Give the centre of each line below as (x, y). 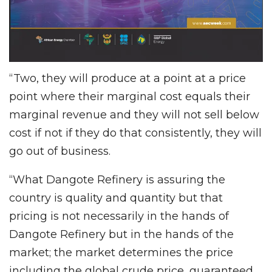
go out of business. (60, 151)
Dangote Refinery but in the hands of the (121, 235)
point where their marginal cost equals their (130, 97)
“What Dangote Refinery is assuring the (117, 180)
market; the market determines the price (121, 253)
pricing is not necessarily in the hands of (119, 216)
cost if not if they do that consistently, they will (135, 133)
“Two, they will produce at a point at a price (127, 79)
